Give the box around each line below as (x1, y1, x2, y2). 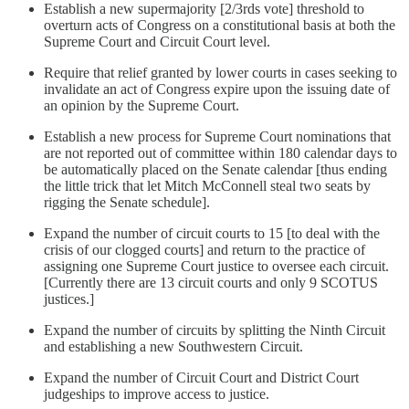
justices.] (44, 290, 94, 307)
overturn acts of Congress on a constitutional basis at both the (44, 16, 395, 33)
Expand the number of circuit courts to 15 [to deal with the (44, 225, 380, 241)
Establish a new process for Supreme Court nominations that (44, 128, 391, 144)
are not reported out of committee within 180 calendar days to (44, 144, 397, 161)
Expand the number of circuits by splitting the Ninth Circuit (44, 321, 385, 338)
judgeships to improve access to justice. (44, 385, 269, 402)
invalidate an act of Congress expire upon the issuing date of (44, 80, 390, 97)
